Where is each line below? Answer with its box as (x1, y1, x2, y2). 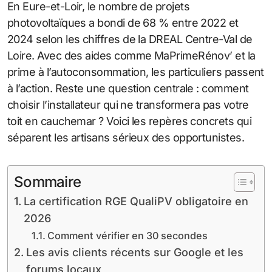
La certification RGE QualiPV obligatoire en (23, 194, 248, 208)
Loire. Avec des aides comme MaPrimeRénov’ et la (7, 49, 256, 62)
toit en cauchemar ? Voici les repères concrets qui (7, 114, 251, 127)
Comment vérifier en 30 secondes (47, 229, 208, 242)
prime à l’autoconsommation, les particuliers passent (7, 65, 264, 78)
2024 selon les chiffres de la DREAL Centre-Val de (7, 32, 253, 46)
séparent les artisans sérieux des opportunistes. (7, 131, 245, 144)
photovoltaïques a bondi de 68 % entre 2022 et (7, 16, 239, 29)
